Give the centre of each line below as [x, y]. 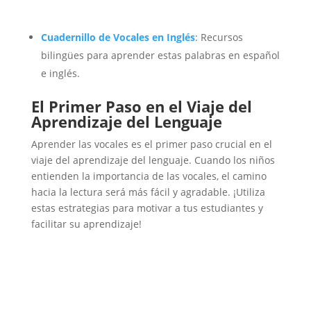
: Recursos [219, 37]
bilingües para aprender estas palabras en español [160, 56]
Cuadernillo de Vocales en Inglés [118, 37]
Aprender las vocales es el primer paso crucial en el [151, 144]
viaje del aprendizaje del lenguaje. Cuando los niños [153, 160]
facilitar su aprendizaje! [86, 224]
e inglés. [60, 74]
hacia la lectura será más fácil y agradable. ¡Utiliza [148, 192]
